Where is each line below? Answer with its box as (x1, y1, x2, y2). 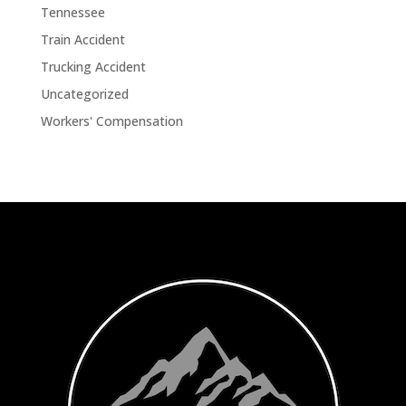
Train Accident (40, 30, 125, 48)
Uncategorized (40, 84, 129, 102)
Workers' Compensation (40, 111, 183, 130)
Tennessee (40, 3, 105, 21)
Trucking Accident (40, 57, 146, 75)
